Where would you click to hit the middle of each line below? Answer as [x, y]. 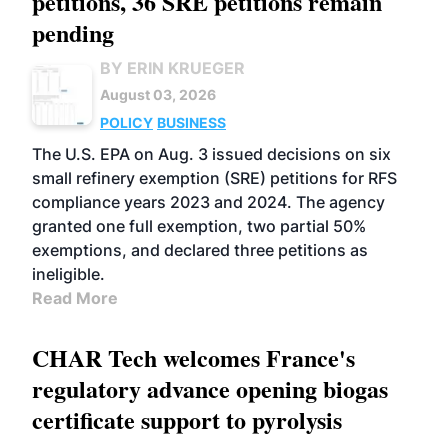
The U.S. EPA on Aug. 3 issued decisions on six [211, 154]
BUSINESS [191, 122]
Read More [75, 298]
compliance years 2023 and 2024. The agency [208, 202]
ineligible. [68, 274]
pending [73, 32]
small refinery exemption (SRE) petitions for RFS [214, 178]
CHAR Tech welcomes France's [193, 357]
